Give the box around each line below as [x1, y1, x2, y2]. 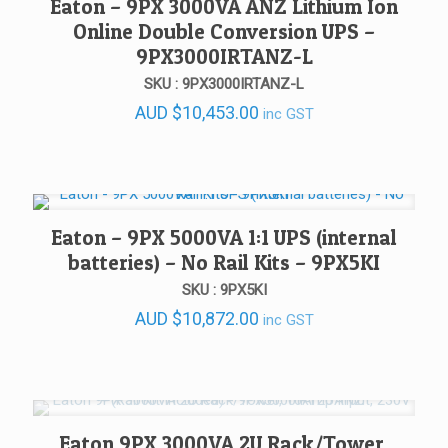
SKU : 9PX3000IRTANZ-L [144, 75, 304, 94]
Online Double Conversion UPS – [73, 19, 375, 45]
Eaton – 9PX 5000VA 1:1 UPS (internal [51, 225, 397, 251]
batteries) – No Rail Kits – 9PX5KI [68, 250, 380, 276]
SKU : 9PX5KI [181, 281, 267, 300]
